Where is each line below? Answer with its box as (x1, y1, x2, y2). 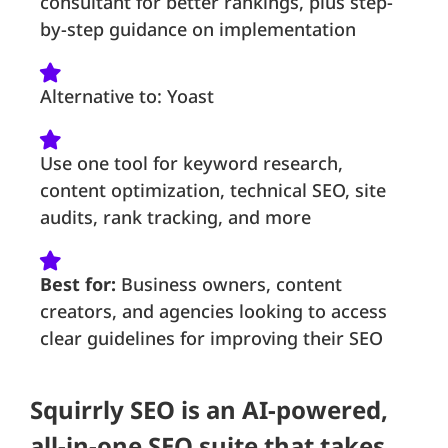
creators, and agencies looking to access (40, 299, 387, 324)
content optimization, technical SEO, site (40, 178, 386, 203)
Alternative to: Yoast (40, 84, 214, 109)
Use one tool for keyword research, (40, 151, 343, 176)
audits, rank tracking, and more (40, 205, 311, 230)
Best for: (40, 272, 116, 297)
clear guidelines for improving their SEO (40, 326, 383, 351)
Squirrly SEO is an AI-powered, (30, 393, 388, 427)
